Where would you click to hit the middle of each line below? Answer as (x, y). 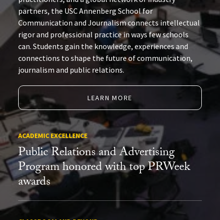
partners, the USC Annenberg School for (86, 11)
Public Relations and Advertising (97, 153)
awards (35, 183)
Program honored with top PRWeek (104, 168)
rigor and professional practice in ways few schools (104, 34)
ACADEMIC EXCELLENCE (53, 135)
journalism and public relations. (71, 69)
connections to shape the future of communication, (106, 58)
